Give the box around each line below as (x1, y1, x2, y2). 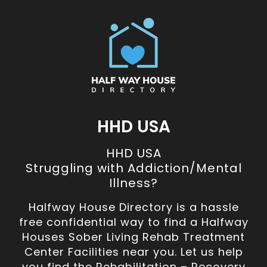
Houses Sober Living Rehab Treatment (22, 229, 245, 244)
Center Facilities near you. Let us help (24, 244, 243, 259)
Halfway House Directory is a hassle (28, 199, 239, 215)
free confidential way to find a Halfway (18, 214, 249, 229)
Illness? (109, 174, 158, 191)
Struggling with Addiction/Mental (25, 159, 242, 176)
